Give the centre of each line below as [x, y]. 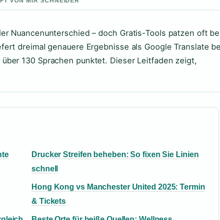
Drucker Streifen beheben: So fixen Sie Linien [115, 154]
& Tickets [49, 201]
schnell [45, 169]
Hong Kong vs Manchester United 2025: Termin [118, 187]
